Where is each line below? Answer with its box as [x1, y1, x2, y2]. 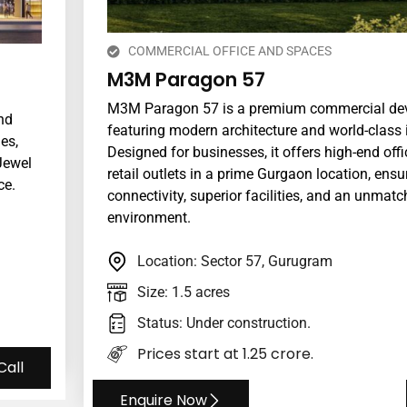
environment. [107, 209, 191, 227]
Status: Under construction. [136, 314, 311, 333]
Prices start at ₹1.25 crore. [136, 343, 313, 365]
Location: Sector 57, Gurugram [136, 253, 333, 271]
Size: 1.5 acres [136, 283, 230, 302]
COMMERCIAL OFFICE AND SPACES [127, 44, 332, 59]
